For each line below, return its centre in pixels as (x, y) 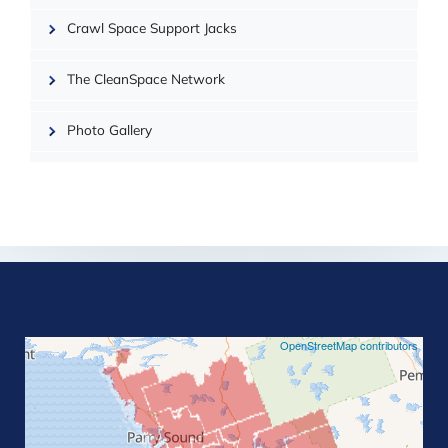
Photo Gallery (109, 131)
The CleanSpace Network (145, 80)
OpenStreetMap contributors (349, 345)
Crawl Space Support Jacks (151, 29)
